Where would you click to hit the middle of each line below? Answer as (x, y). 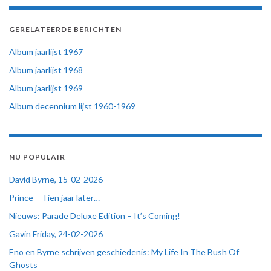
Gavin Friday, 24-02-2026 (56, 234)
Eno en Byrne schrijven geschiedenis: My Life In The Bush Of (124, 252)
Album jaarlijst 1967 (46, 52)
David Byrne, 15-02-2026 (56, 180)
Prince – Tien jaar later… (54, 198)
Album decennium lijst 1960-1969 (72, 106)
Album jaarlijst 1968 (46, 70)
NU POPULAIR (37, 157)
